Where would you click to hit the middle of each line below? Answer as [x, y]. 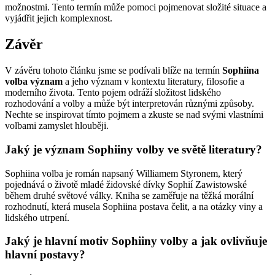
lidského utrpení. [37, 217]
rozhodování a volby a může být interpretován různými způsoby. [130, 104]
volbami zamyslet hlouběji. [57, 126]
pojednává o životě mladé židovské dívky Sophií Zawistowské [126, 184]
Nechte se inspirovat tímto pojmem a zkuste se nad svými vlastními [134, 115]
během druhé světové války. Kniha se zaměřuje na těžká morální [129, 195]
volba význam [34, 82]
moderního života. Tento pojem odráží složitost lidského [113, 93]
